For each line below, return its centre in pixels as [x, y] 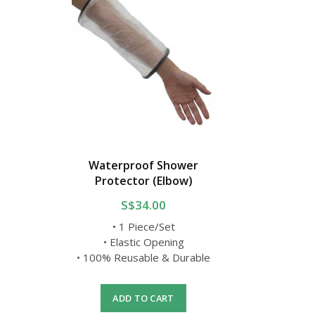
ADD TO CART [143, 298]
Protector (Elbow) [143, 181]
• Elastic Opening [143, 242]
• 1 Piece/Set [143, 227]
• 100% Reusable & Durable [143, 258]
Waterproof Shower [143, 166]
